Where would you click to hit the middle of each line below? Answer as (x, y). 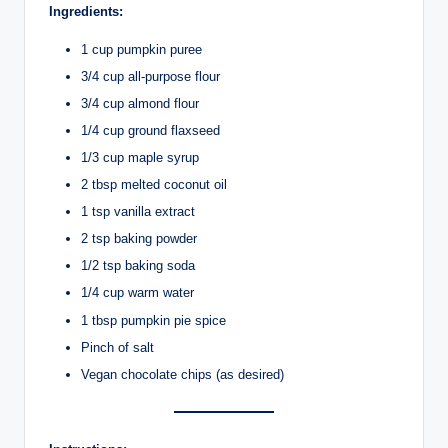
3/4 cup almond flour (140, 103)
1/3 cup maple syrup (140, 157)
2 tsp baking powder (139, 239)
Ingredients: (86, 11)
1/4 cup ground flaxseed (150, 130)
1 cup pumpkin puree (141, 49)
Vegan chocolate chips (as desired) (182, 374)
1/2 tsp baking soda (138, 266)
